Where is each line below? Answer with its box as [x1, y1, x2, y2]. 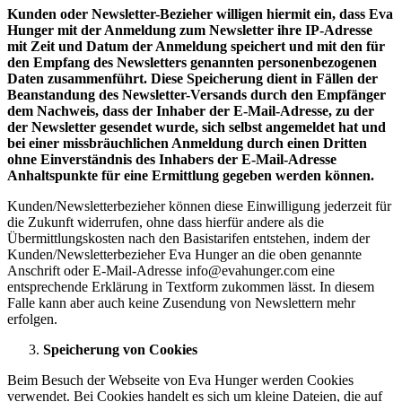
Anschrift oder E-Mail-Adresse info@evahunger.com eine [7, 262, 335, 278]
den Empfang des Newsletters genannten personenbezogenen [7, 54, 377, 70]
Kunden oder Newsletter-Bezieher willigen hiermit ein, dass [7, 5, 369, 22]
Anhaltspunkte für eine [7, 167, 152, 183]
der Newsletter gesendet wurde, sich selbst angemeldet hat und [7, 118, 386, 135]
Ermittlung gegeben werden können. [152, 167, 374, 183]
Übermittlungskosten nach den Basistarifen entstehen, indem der [7, 230, 370, 246]
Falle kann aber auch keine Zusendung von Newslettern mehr [7, 294, 355, 310]
